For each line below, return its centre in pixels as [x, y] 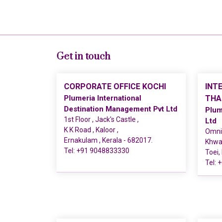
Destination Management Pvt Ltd [121, 109]
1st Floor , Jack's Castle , [101, 119]
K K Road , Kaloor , [91, 130]
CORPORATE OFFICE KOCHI [115, 86]
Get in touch [83, 57]
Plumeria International [103, 98]
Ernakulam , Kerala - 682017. [108, 140]
